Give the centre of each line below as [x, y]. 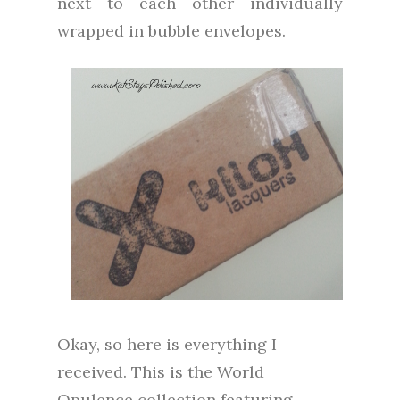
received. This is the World [161, 372]
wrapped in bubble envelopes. [171, 30]
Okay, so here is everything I [167, 345]
